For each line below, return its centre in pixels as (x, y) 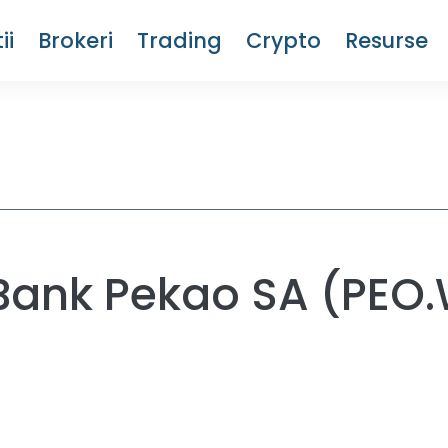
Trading (179, 40)
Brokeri (75, 40)
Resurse (386, 40)
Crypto (283, 40)
